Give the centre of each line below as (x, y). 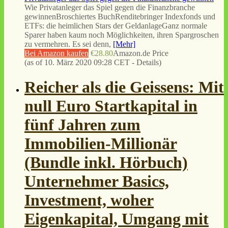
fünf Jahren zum (82, 125)
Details (148, 62)
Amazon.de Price (141, 53)
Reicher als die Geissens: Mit (124, 87)
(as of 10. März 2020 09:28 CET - (80, 62)
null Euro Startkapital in (111, 106)
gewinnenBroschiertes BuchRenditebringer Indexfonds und (120, 16)
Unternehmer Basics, (97, 181)
